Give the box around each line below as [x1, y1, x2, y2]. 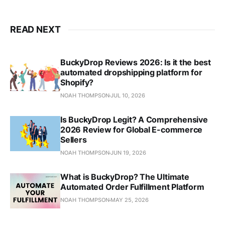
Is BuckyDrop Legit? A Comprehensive [60, 115, 208, 125]
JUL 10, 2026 [110, 92, 145, 99]
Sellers [60, 135, 87, 145]
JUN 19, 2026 [110, 149, 146, 157]
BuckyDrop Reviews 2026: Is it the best [60, 57, 211, 68]
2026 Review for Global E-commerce [60, 125, 203, 135]
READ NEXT [10, 24, 61, 35]
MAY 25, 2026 [110, 196, 149, 204]
